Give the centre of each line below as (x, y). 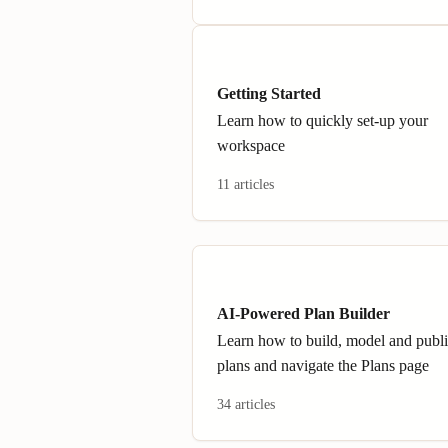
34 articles (246, 404)
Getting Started (269, 93)
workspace (251, 145)
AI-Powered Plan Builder (303, 313)
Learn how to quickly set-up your (322, 120)
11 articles (245, 184)
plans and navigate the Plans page (323, 365)
